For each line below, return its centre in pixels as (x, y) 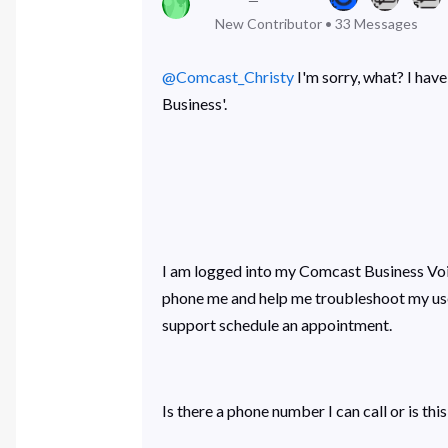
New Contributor (269, 24)
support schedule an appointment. (278, 325)
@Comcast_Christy (227, 77)
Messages (386, 24)
